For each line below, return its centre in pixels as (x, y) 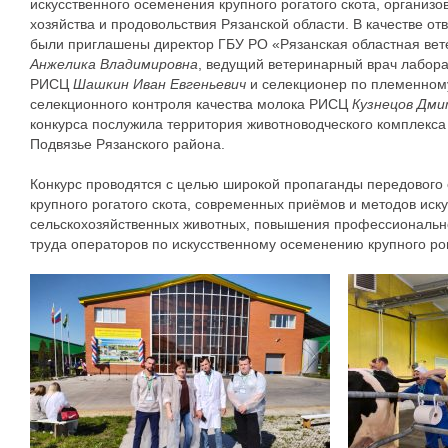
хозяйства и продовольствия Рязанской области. (189, 24)
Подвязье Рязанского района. (127, 144)
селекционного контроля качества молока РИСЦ (191, 104)
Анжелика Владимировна (114, 64)
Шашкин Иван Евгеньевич (159, 84)
